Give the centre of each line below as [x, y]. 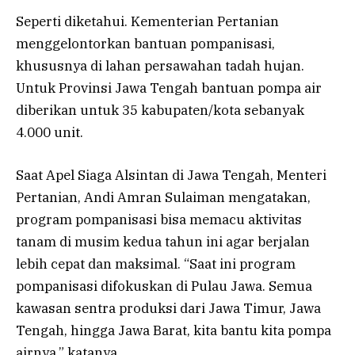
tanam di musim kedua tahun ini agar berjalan [163, 242]
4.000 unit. [50, 133]
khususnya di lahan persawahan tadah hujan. [160, 66]
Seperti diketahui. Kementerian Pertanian [147, 22]
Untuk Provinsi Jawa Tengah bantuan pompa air [169, 88]
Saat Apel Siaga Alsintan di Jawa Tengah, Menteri [171, 176]
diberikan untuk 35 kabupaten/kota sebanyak [160, 111]
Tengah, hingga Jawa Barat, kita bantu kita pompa [174, 331]
